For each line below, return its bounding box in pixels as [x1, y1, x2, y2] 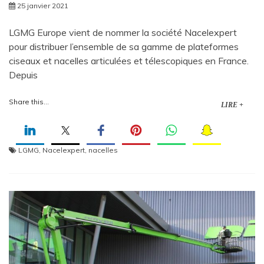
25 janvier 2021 [17, 1, 68, 11]
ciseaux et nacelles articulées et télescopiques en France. [9, 55, 249, 67]
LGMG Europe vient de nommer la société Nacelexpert [9, 27, 237, 39]
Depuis [9, 69, 38, 81]
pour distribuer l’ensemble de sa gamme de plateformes [9, 41, 239, 53]
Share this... [9, 97, 49, 107]
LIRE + [221, 101, 243, 110]
